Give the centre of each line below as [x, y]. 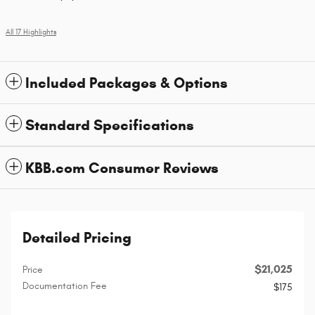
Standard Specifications [110, 126]
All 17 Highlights [31, 33]
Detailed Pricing [77, 238]
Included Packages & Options [127, 83]
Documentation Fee [65, 286]
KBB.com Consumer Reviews [122, 168]
